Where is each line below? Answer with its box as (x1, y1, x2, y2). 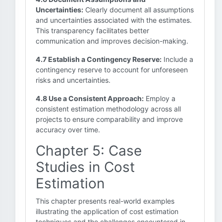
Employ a (144, 94, 175, 103)
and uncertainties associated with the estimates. (36, 16, 192, 24)
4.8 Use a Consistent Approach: (36, 94, 144, 103)
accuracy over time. (36, 125, 100, 134)
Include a (162, 55, 193, 63)
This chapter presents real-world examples (36, 197, 174, 205)
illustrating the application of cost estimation (36, 207, 178, 216)
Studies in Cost (36, 159, 135, 175)
